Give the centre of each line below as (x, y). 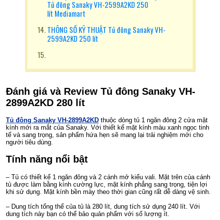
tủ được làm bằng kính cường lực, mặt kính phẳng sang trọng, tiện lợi (107, 184)
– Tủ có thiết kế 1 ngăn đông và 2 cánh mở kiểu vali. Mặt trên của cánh (108, 177)
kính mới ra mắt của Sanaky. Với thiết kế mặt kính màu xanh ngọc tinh (108, 128)
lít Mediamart (66, 13)
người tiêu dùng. (29, 142)
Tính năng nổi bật (47, 159)
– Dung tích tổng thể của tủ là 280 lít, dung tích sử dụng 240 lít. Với (103, 206)
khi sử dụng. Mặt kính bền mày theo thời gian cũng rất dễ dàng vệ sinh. (108, 192)
